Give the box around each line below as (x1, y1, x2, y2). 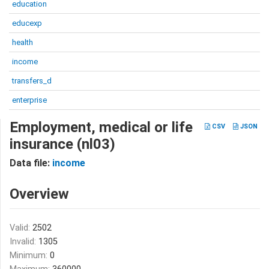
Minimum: (10, 250, 50, 261)
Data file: (10, 157, 52, 169)
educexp (12, 19, 42, 28)
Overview (10, 186, 69, 202)
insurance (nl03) (10, 136, 115, 153)
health (12, 38, 33, 47)
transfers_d (12, 76, 52, 85)
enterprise (12, 95, 47, 104)
